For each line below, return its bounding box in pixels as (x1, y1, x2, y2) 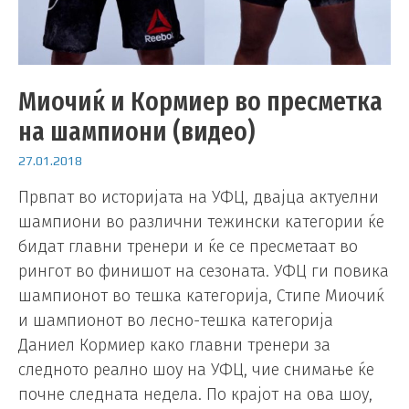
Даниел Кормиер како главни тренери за (18, 334, 330, 355)
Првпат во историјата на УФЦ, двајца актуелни (18, 186, 379, 207)
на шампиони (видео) (18, 115, 255, 149)
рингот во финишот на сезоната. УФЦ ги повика (18, 260, 389, 281)
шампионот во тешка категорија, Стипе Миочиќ (18, 285, 384, 306)
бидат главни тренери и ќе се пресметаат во (18, 236, 358, 257)
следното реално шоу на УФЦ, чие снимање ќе (18, 359, 374, 380)
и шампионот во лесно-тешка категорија (18, 309, 333, 330)
